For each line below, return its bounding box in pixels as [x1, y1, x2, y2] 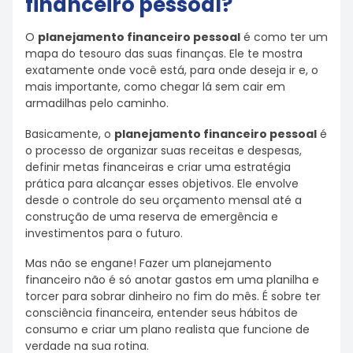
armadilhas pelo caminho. [25, 95, 169, 111]
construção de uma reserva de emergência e [25, 208, 278, 225]
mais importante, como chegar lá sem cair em [25, 78, 285, 95]
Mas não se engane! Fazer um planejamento [25, 255, 272, 272]
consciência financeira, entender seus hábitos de [25, 305, 298, 321]
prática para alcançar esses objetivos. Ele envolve [25, 175, 299, 191]
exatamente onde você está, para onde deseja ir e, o [25, 61, 318, 78]
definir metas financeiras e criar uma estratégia [25, 158, 291, 175]
